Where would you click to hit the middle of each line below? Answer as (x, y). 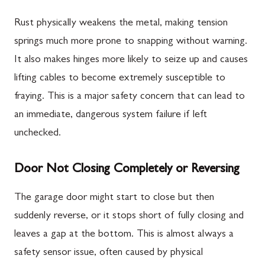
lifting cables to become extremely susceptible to (120, 78)
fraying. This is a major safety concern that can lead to (130, 97)
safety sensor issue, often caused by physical (109, 253)
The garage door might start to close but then (114, 198)
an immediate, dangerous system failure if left (111, 115)
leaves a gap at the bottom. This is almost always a (124, 235)
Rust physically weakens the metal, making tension (121, 23)
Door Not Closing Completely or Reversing (127, 169)
